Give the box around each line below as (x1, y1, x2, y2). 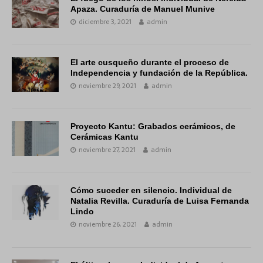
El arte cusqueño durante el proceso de (70, 58, 229, 68)
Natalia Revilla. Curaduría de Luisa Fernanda (70, 196, 249, 206)
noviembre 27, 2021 (79, 144, 136, 156)
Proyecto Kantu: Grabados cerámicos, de (70, 122, 235, 131)
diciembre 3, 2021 (79, 16, 131, 28)
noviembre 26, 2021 (79, 219, 137, 230)
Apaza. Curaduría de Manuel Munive (70, 4, 215, 14)
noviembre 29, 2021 (79, 80, 136, 92)
